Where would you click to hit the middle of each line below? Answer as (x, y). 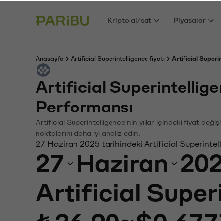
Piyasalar (190, 19)
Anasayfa (50, 58)
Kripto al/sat (129, 19)
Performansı (84, 106)
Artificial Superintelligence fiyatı (118, 58)
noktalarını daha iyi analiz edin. (88, 132)
